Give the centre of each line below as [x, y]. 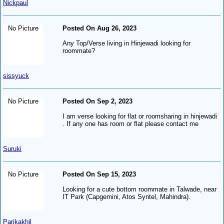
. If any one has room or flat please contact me [131, 123]
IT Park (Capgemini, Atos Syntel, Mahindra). [127, 196]
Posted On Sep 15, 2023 [99, 174]
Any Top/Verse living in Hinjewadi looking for [127, 43]
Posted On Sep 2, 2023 [98, 101]
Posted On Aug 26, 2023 [100, 28]
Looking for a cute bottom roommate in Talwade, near [140, 189]
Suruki [12, 148]
